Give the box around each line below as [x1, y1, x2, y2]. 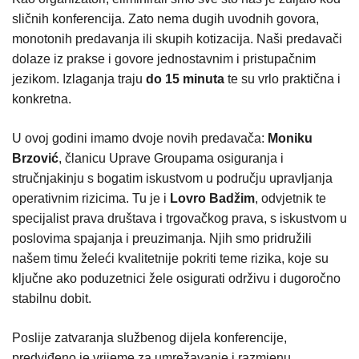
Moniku [268, 131, 313, 145]
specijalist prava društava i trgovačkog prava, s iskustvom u [12, 211, 347, 225]
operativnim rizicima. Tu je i [12, 191, 170, 205]
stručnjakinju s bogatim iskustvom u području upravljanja [12, 171, 333, 185]
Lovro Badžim [170, 191, 255, 205]
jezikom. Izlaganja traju [12, 71, 146, 86]
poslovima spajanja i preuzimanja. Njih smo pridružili [12, 231, 312, 245]
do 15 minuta [146, 71, 224, 86]
